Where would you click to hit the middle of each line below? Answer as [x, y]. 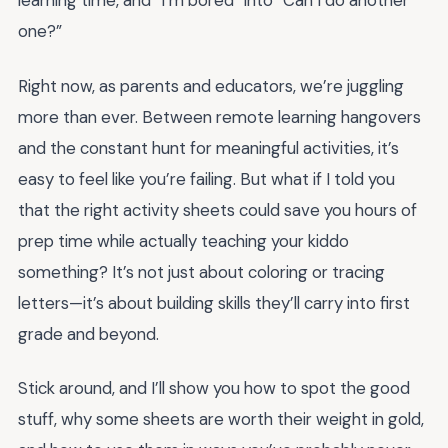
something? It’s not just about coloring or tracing [201, 271]
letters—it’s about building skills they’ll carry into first [214, 302]
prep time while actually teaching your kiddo [183, 240]
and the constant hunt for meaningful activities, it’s [208, 147]
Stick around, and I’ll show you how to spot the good [214, 388]
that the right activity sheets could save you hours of [217, 209]
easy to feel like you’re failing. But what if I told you [206, 178]
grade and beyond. [88, 333]
